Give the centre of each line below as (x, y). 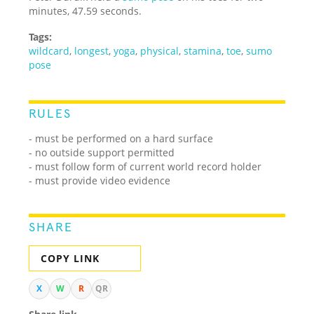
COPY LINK (70, 258)
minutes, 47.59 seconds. (86, 11)
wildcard (49, 50)
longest (92, 50)
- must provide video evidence (100, 180)
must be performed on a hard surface (124, 138)
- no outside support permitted (102, 152)
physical (160, 50)
